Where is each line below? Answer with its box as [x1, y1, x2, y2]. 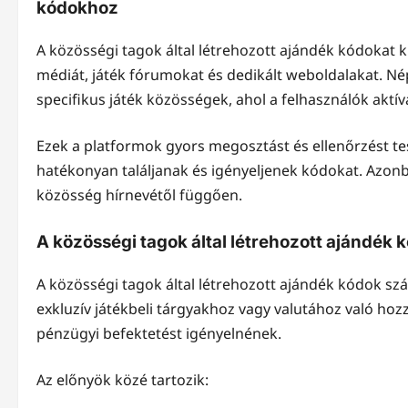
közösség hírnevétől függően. [36, 184, 242, 205]
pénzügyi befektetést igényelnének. [36, 322, 281, 343]
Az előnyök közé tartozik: [36, 369, 209, 390]
